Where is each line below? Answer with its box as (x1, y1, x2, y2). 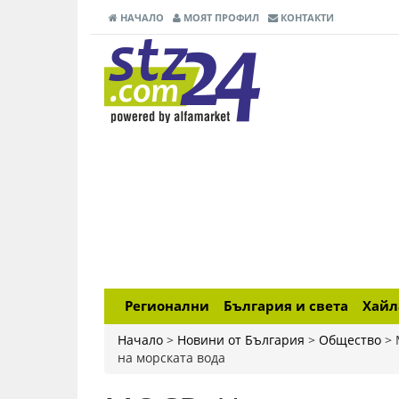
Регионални (125, 297, 209, 315)
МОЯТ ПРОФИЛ (181, 11, 259, 24)
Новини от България (177, 331, 305, 348)
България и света (224, 297, 348, 315)
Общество (319, 331, 381, 348)
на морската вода (118, 349, 225, 366)
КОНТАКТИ (278, 11, 334, 24)
